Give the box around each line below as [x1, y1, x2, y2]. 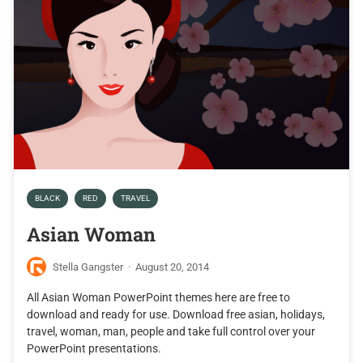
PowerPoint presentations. [27, 342, 161, 356]
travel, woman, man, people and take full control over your [27, 325, 315, 339]
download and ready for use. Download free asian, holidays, [27, 308, 325, 322]
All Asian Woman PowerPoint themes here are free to [27, 291, 290, 305]
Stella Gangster [53, 260, 123, 273]
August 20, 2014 [135, 260, 209, 273]
